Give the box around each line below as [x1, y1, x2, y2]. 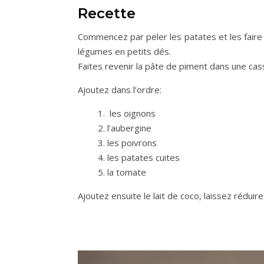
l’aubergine [107, 122, 151, 134]
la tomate [107, 166, 146, 179]
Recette [78, 5, 136, 22]
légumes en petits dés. [78, 45, 171, 58]
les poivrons [107, 137, 157, 149]
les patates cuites [107, 151, 180, 164]
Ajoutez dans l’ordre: [78, 84, 161, 96]
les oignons [107, 107, 156, 120]
